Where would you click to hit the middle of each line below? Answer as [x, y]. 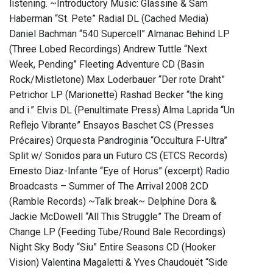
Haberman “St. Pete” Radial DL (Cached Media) [109, 19]
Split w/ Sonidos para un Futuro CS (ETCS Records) [118, 156]
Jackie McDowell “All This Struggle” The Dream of [115, 217]
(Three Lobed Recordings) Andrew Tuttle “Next [108, 49]
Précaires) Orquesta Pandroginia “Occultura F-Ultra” [118, 141]
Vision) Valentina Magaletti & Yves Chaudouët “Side [119, 263]
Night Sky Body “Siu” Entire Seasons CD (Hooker [112, 247]
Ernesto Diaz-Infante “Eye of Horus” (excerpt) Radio [119, 171]
